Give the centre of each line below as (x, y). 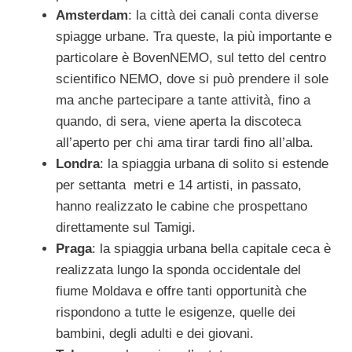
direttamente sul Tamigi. (126, 227)
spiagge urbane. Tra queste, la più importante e (194, 36)
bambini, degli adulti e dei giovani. (155, 333)
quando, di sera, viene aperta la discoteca (178, 121)
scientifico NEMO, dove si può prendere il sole (192, 79)
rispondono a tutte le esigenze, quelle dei (176, 312)
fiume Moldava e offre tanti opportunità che (181, 291)
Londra (78, 163)
